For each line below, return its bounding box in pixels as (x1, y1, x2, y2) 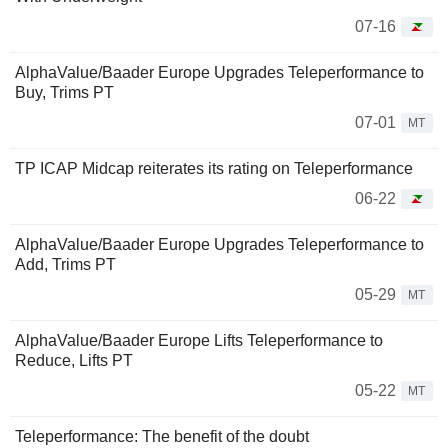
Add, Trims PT (15, 256, 116, 273)
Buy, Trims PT (15, 84, 114, 101)
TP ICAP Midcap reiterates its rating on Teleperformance (15, 160, 413, 177)
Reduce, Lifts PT (15, 352, 133, 369)
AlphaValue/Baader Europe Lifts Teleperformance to (15, 332, 383, 349)
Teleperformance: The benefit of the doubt (15, 428, 309, 445)
